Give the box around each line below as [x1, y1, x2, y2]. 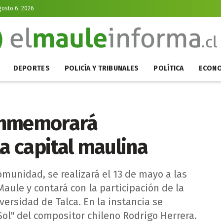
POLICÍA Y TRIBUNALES [64, 64, 139, 73]
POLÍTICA [153, 64, 184, 73]
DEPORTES [13, 64, 50, 73]
